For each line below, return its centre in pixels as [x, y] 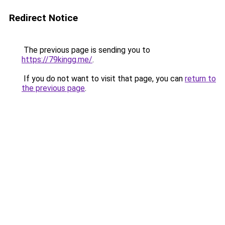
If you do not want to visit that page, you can [103, 79]
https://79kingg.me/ [57, 60]
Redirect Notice [43, 18]
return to [200, 79]
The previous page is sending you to [86, 50]
